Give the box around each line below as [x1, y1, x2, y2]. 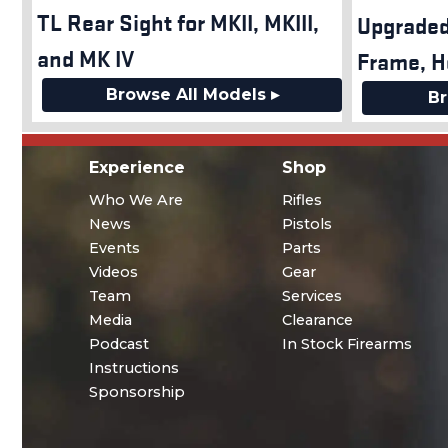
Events [89, 239, 141, 258]
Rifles [281, 191, 322, 210]
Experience [89, 158, 186, 178]
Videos [89, 263, 139, 282]
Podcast [89, 335, 150, 354]
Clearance [281, 311, 353, 330]
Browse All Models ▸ [105, 84, 279, 104]
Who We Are [89, 191, 184, 210]
